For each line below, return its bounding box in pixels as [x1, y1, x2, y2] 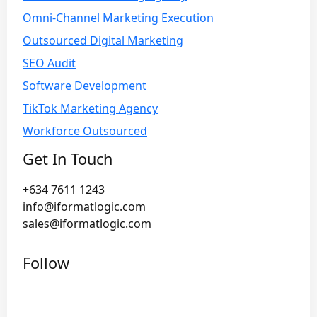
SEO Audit [23, 55, 76, 71]
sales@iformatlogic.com [23, 216, 151, 232]
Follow [23, 253, 69, 274]
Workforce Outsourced [23, 123, 147, 139]
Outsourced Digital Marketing [23, 33, 183, 49]
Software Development [23, 78, 146, 94]
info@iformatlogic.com [23, 199, 146, 215]
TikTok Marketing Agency [23, 100, 158, 117]
